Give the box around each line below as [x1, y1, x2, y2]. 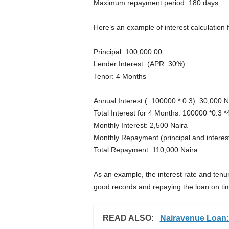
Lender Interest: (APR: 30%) [93, 59, 185, 68]
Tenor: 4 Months [93, 72, 146, 80]
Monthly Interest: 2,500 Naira [93, 121, 188, 129]
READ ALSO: [102, 213, 156, 222]
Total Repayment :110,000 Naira [93, 145, 198, 154]
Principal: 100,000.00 [93, 47, 162, 56]
